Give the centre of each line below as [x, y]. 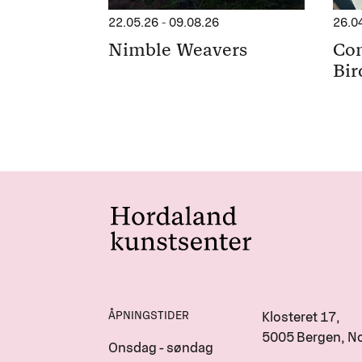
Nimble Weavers [178, 49]
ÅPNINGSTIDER [149, 315]
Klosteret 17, [303, 316]
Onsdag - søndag [161, 347]
